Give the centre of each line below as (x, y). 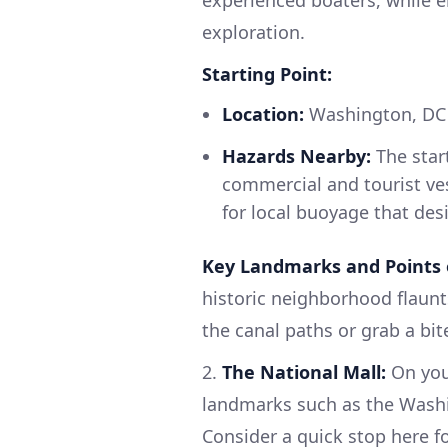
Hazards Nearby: (296, 156)
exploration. (253, 32)
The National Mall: (304, 372)
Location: (263, 114)
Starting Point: (267, 74)
